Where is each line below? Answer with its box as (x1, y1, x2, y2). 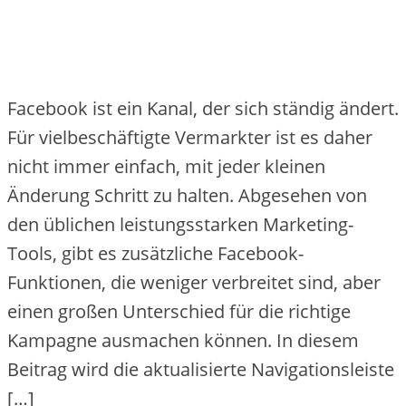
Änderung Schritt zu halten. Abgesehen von (7, 183, 367, 208)
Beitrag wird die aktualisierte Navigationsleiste (7, 357, 394, 382)
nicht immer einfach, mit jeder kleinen (7, 154, 325, 179)
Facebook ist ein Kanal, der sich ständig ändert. (7, 96, 399, 121)
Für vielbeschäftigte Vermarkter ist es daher (7, 125, 372, 150)
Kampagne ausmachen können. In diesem (7, 328, 359, 353)
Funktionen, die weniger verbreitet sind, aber (7, 270, 381, 295)
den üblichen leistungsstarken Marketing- (7, 212, 353, 237)
